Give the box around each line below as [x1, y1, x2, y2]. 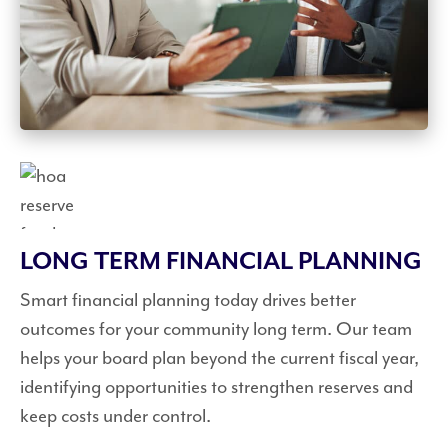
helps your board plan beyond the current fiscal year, [20, 345, 419, 370]
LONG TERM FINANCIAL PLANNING [20, 247, 422, 276]
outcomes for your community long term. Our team [20, 316, 412, 341]
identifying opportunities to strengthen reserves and [20, 374, 413, 399]
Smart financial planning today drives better [20, 287, 356, 312]
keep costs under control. [20, 403, 211, 428]
